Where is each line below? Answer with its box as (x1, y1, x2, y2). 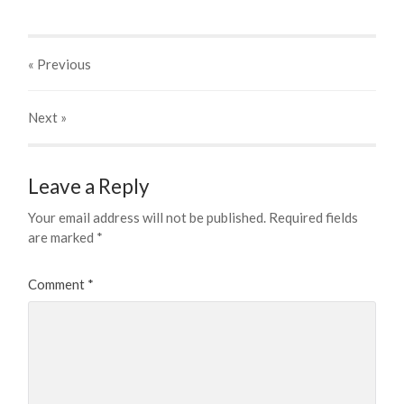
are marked (28, 229, 97, 246)
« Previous (28, 56, 92, 73)
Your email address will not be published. (28, 209, 267, 226)
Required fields (269, 209, 359, 226)
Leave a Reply (28, 174, 151, 199)
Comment (28, 276, 88, 293)
